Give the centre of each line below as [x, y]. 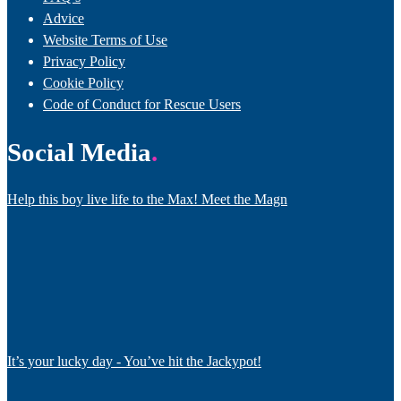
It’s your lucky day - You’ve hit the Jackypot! [134, 361]
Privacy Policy [84, 61]
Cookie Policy [83, 82]
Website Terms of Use [105, 39]
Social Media [79, 152]
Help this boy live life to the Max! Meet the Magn [147, 199]
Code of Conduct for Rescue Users [142, 104]
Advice [64, 18]
